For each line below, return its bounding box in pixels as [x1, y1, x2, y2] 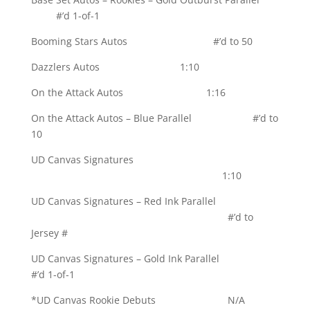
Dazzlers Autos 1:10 [30, 60, 199, 74]
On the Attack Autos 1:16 [30, 86, 226, 100]
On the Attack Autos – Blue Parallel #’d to [30, 111, 278, 125]
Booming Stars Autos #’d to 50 [30, 35, 253, 48]
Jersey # [30, 226, 68, 240]
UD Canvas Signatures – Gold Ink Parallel [30, 252, 277, 266]
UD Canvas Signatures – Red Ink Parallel [30, 194, 274, 208]
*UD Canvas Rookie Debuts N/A [30, 293, 245, 307]
